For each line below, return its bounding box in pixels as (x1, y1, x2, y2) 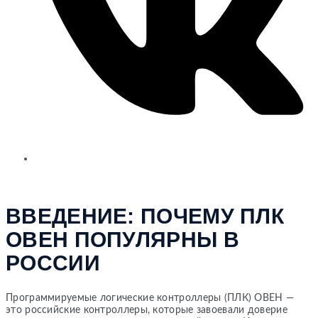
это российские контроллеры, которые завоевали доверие (6, 305, 287, 316)
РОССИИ (6, 251, 100, 275)
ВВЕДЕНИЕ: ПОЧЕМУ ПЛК (6, 204, 284, 229)
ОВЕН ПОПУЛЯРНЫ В (6, 228, 239, 252)
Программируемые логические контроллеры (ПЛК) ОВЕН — (6, 293, 295, 304)
